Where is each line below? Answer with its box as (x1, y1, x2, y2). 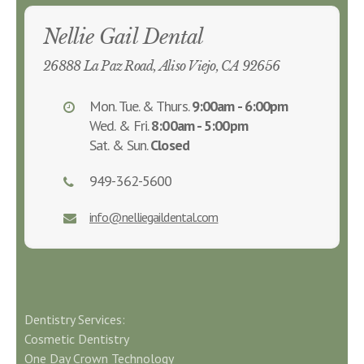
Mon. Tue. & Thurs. (89, 97, 192, 115)
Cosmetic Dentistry (24, 331, 129, 347)
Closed (150, 136, 189, 154)
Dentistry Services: (24, 311, 125, 327)
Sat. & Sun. (89, 136, 151, 154)
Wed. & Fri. (89, 116, 152, 135)
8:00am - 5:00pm (151, 116, 248, 135)
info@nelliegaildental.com (89, 209, 219, 225)
